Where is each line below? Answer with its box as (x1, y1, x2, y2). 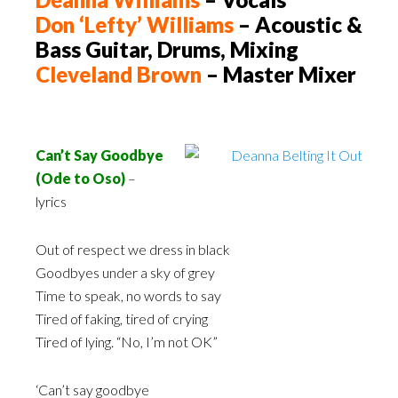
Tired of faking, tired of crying (36, 310, 208, 328)
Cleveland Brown (36, 61, 202, 88)
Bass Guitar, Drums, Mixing (36, 36, 298, 63)
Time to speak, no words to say (36, 287, 221, 305)
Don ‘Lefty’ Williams (36, 12, 234, 38)
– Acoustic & (234, 12, 362, 38)
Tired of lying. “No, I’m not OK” (36, 333, 218, 351)
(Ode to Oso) (36, 170, 128, 187)
